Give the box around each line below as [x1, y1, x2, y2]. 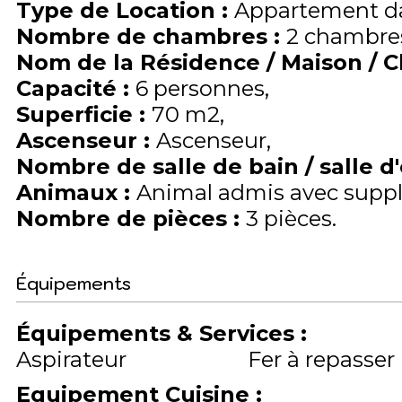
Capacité [16, 74, 123, 101]
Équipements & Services [16, 319, 301, 346]
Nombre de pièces [16, 205, 233, 232]
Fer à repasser [247, 345, 395, 372]
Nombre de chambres [16, 22, 274, 49]
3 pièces [246, 205, 332, 232]
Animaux [16, 179, 124, 205]
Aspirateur [16, 345, 127, 372]
